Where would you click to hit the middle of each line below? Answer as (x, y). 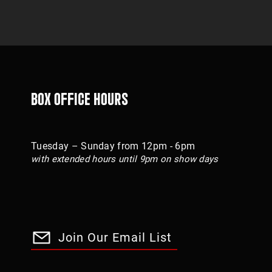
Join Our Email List (115, 237)
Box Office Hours (80, 98)
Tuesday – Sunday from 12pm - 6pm (113, 146)
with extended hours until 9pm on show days (125, 159)
